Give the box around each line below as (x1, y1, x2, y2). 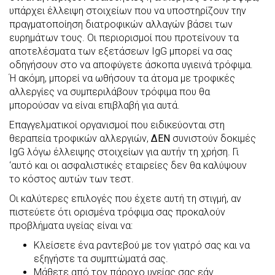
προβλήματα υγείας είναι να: (9, 219, 133, 231)
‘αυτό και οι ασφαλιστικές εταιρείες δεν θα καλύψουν (9, 159, 247, 171)
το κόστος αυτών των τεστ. (9, 172, 134, 185)
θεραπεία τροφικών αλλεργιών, (9, 132, 151, 144)
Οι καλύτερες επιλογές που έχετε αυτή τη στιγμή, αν (9, 192, 241, 204)
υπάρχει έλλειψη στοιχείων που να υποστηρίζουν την (9, 4, 246, 17)
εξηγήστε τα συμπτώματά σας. (34, 252, 168, 265)
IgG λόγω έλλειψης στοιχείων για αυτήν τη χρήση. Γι (9, 145, 239, 158)
